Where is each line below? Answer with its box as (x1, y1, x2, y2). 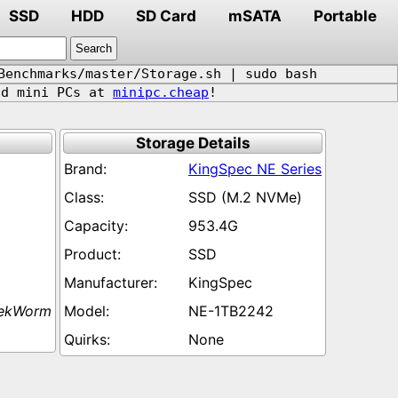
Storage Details (135, 134, 251, 152)
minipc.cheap (113, 84, 209, 100)
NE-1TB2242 (188, 302, 274, 320)
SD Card (136, 7, 196, 25)
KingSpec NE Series (188, 160, 322, 178)
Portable (314, 7, 377, 25)
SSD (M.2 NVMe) (188, 188, 302, 206)
